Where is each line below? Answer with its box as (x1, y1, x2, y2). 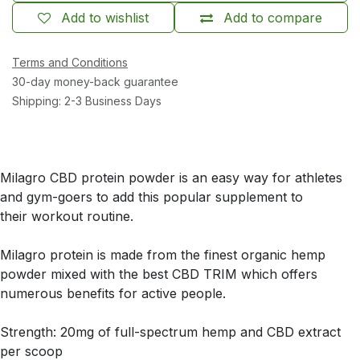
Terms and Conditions (12, 55, 128, 69)
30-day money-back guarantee (12, 74, 178, 88)
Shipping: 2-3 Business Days (12, 93, 162, 108)
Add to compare (223, 9, 322, 26)
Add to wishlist (61, 9, 149, 26)
